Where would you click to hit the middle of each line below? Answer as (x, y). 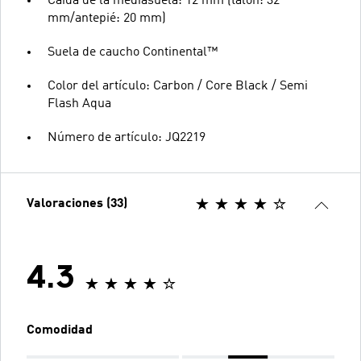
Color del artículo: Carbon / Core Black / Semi (178, 86)
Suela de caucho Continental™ (133, 52)
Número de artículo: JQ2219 (127, 137)
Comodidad (60, 330)
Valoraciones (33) (77, 203)
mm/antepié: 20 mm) (107, 18)
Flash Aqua (79, 104)
